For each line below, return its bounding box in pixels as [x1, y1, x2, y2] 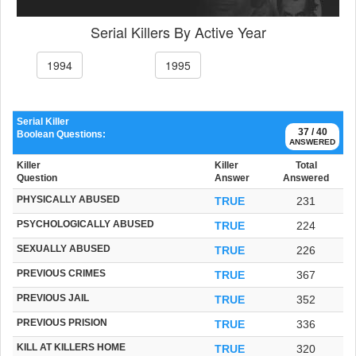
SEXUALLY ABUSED [17, 242, 110, 253]
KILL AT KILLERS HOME [17, 341, 126, 352]
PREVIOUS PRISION [17, 316, 107, 327]
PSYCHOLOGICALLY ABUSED [17, 218, 154, 229]
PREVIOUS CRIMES [17, 267, 106, 278]
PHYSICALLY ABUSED [17, 193, 120, 204]
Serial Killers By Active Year [90, 21, 266, 42]
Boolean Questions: [17, 128, 106, 139]
